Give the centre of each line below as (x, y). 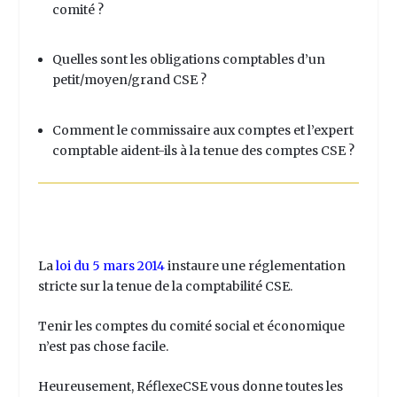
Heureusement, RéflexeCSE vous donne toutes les (190, 387)
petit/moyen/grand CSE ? (130, 80)
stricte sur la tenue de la (111, 286)
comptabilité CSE (237, 286)
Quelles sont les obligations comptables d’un (188, 60)
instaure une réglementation (255, 265)
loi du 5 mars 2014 (110, 265)
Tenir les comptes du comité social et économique (191, 326)
